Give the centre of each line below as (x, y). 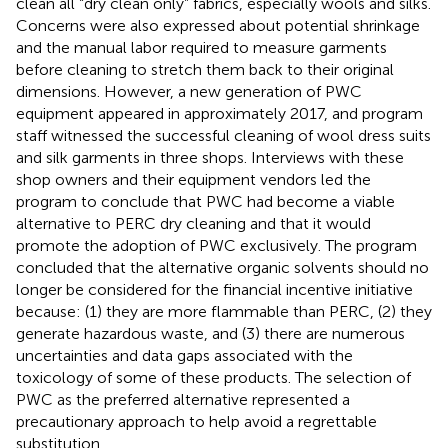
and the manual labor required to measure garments (201, 48)
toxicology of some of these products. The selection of (213, 378)
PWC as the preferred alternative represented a (183, 400)
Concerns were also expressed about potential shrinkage (218, 26)
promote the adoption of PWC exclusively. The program (216, 246)
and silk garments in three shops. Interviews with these (210, 158)
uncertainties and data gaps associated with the (184, 356)
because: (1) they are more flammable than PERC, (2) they (224, 312)
